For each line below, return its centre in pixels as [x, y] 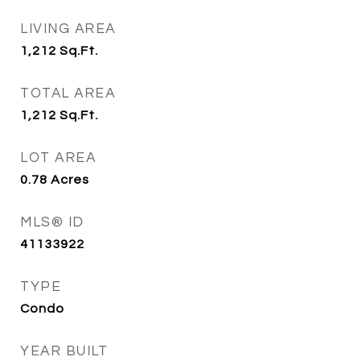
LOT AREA [58, 158]
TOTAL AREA [68, 93]
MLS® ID [52, 222]
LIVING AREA [68, 29]
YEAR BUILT [64, 351]
